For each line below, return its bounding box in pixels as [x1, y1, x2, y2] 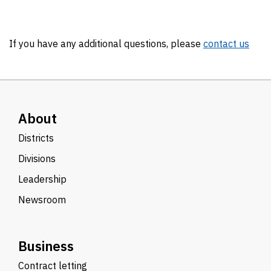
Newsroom [18, 194, 66, 206]
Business [18, 237, 74, 255]
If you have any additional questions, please [9, 38, 203, 50]
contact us [203, 38, 249, 50]
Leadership [18, 173, 67, 185]
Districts [18, 132, 54, 144]
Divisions [18, 152, 56, 165]
